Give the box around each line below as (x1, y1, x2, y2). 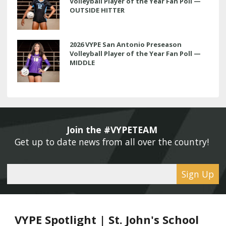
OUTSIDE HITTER (70, 5, 125, 15)
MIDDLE (70, 58, 95, 67)
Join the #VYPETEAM (66, 123, 160, 136)
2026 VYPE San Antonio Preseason (70, 39, 182, 49)
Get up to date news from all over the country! (15, 135, 211, 148)
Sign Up (182, 167, 214, 180)
